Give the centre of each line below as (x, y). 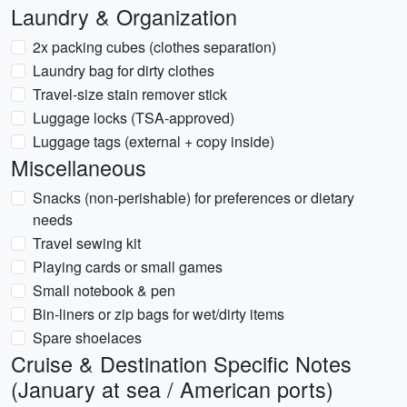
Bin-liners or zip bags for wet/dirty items (159, 314)
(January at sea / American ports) (172, 389)
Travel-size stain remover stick (130, 94)
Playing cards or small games (128, 267)
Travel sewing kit (87, 243)
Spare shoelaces (87, 338)
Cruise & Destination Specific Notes (181, 363)
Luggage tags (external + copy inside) (154, 141)
